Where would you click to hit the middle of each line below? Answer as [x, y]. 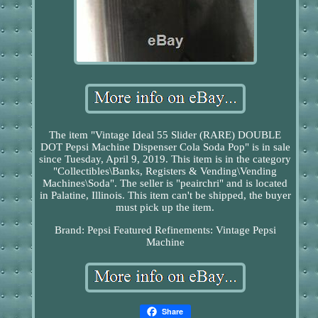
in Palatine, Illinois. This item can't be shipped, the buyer [165, 195]
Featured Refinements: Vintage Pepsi [194, 230]
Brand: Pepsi [82, 230]
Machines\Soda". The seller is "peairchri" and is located [165, 183]
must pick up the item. [165, 207]
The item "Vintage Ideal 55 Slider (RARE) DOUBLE [165, 135]
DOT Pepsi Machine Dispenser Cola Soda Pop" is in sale [165, 147]
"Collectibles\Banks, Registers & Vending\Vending [165, 171]
